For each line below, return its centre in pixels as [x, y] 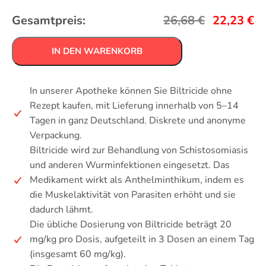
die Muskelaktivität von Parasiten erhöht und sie [133, 195]
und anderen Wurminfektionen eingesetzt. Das [130, 165]
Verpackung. [56, 135]
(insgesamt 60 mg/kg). [78, 254]
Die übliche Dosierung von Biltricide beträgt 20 [131, 224]
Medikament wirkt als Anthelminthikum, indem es [137, 180]
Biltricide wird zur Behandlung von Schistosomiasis [139, 150]
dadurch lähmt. [61, 210]
